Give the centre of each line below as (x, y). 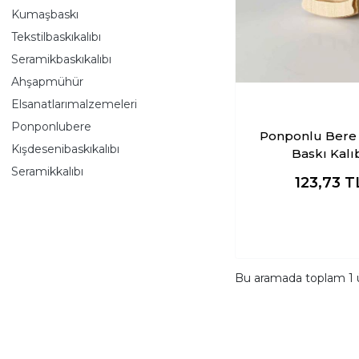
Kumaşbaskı (45, 14)
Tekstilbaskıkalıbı (56, 36)
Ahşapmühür (47, 81)
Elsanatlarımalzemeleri (74, 104)
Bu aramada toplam (292, 278)
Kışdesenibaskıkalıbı (65, 149)
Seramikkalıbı (47, 171)
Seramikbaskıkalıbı (61, 59)
